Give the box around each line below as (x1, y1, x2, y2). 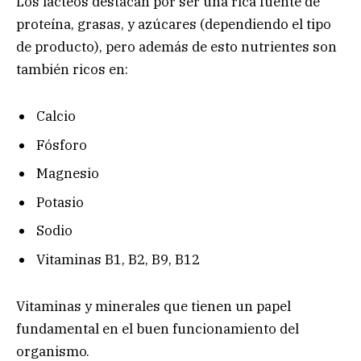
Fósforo (36, 135, 87, 154)
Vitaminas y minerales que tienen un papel (16, 297, 291, 316)
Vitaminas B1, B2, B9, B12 (36, 250, 200, 268)
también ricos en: (16, 60, 128, 78)
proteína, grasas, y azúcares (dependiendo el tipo (16, 15, 331, 33)
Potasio (36, 193, 84, 211)
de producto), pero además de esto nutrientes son (16, 37, 337, 56)
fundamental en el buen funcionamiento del (16, 320, 299, 338)
